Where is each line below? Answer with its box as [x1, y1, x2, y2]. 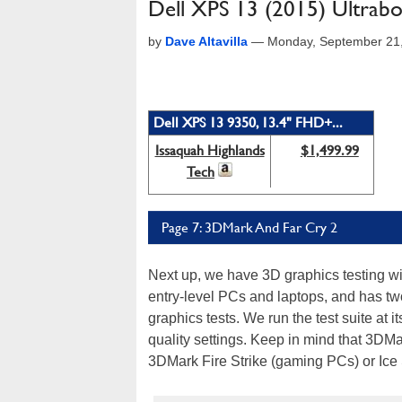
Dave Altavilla [165, 34, 248, 48]
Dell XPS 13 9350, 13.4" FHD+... [153, 114, 343, 131]
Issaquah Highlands [154, 142, 265, 159]
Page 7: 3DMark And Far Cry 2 [162, 219, 337, 236]
